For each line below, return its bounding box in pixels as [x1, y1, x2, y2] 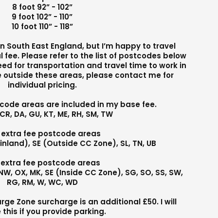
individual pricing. [7, 79, 77, 90]
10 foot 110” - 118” [11, 21, 73, 32]
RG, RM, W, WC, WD [6, 177, 78, 187]
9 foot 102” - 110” [12, 11, 73, 22]
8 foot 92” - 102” [12, 1, 73, 12]
